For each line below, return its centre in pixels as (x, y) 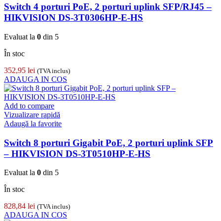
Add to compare (29, 106)
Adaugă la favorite (33, 123)
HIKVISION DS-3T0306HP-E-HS (74, 18)
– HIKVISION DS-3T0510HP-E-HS (77, 153)
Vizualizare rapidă (32, 114)
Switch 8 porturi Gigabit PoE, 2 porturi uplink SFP (109, 143)
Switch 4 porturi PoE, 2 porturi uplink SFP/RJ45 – (108, 7)
